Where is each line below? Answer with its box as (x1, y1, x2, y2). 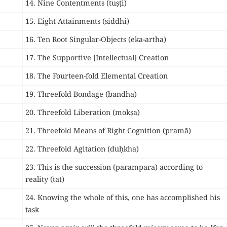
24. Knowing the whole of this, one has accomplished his (25, 193, 220, 203)
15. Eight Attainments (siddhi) (25, 16, 129, 26)
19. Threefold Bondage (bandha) (25, 89, 137, 99)
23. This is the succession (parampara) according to (25, 162, 203, 172)
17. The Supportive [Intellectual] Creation (25, 53, 169, 63)
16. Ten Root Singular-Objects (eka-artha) (25, 34, 166, 45)
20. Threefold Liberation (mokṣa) (25, 107, 140, 118)
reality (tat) (25, 174, 64, 184)
